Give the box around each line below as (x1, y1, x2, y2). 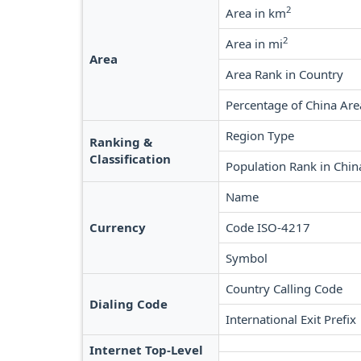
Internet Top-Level (89, 342, 203, 358)
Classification (89, 151, 171, 167)
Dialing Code (89, 296, 168, 312)
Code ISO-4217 (226, 219, 310, 235)
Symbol (226, 250, 268, 266)
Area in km (226, 5, 286, 21)
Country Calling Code (226, 280, 342, 297)
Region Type (226, 127, 294, 143)
